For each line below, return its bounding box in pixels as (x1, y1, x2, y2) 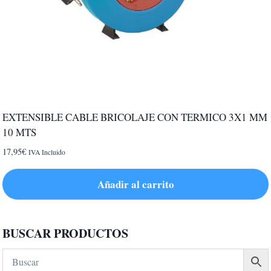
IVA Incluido (28, 147, 65, 157)
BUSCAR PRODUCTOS (2, 224, 128, 242)
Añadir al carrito (97, 176, 174, 192)
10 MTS (2, 125, 36, 139)
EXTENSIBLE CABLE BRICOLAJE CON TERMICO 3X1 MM (2, 109, 267, 124)
